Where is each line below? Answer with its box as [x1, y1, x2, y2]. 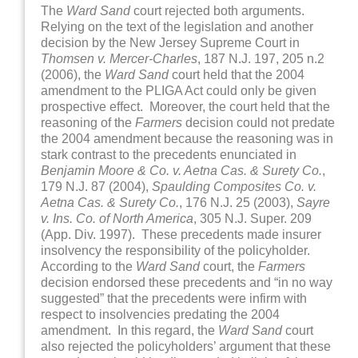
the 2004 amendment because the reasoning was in [41, 131, 334, 145]
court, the [203, 259, 259, 273]
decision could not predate [182, 115, 336, 129]
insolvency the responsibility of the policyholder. [41, 243, 314, 257]
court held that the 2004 [169, 67, 305, 82]
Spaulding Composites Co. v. [152, 179, 317, 193]
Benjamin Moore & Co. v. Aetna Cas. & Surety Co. [41, 163, 323, 177]
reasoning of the [41, 115, 136, 129]
